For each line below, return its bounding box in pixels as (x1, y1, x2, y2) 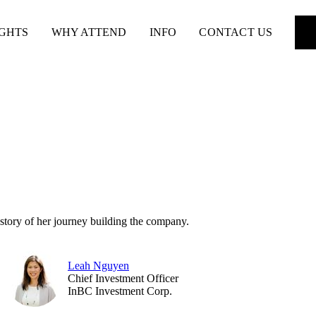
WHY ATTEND (51, 25, 127, 38)
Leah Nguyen (68, 259, 129, 272)
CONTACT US (199, 25, 273, 38)
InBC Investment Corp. (68, 284, 172, 297)
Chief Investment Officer (68, 272, 178, 284)
